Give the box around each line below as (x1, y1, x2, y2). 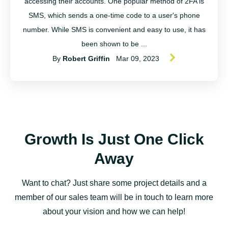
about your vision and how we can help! (43, 207, 185, 216)
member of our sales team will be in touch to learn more (15, 192, 213, 202)
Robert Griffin (62, 54, 110, 63)
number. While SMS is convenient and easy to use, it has (22, 25, 206, 34)
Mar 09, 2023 (116, 54, 159, 63)
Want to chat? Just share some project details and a (21, 178, 207, 187)
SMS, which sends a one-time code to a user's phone (28, 11, 200, 19)
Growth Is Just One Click (24, 130, 204, 148)
